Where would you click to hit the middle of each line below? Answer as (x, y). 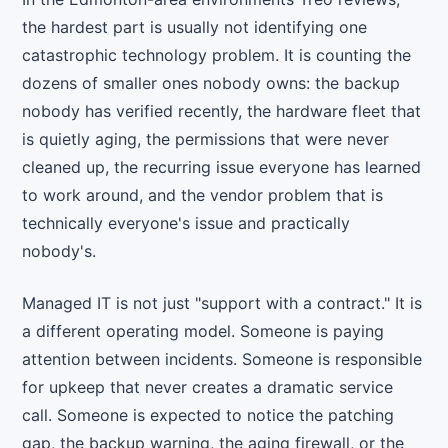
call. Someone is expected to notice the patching (208, 415)
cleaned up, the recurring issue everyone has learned (222, 167)
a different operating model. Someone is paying (203, 331)
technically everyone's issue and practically (186, 223)
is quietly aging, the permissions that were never (206, 139)
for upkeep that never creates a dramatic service (208, 387)
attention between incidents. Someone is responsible (222, 359)
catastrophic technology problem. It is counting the (217, 55)
